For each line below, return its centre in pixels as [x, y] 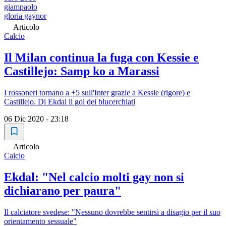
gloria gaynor [25, 16]
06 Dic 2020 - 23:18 [36, 119]
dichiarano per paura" [63, 190]
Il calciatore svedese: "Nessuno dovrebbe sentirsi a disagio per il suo [112, 212]
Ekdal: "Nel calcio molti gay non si [94, 177]
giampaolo [21, 7]
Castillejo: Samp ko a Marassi [82, 71]
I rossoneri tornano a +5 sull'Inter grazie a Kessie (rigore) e [97, 92]
